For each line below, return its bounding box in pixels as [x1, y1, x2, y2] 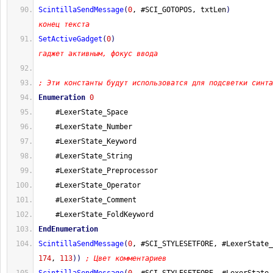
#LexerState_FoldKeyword [38, 210, 154, 219]
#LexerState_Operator [38, 181, 141, 190]
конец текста [38, 20, 90, 29]
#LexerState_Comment [38, 196, 136, 204]
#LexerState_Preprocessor [38, 166, 158, 175]
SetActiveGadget [38, 35, 102, 43]
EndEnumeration [38, 225, 98, 233]
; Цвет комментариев [85, 254, 166, 263]
